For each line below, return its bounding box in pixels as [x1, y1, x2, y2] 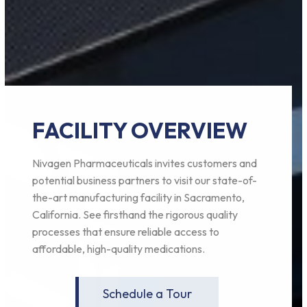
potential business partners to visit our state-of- [32, 173, 258, 188]
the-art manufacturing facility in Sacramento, [32, 191, 245, 205]
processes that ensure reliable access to [32, 225, 220, 239]
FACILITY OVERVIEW [32, 116, 248, 145]
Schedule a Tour [102, 286, 192, 302]
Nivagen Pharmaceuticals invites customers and [32, 156, 258, 171]
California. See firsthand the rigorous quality [32, 208, 238, 222]
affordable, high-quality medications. [32, 242, 206, 256]
